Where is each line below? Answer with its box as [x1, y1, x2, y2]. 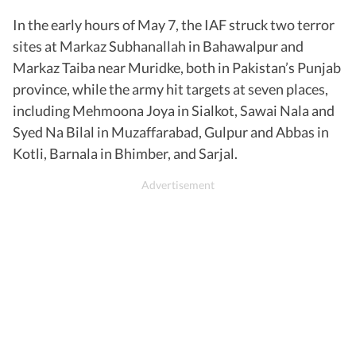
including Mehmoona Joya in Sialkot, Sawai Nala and [13, 101, 335, 119]
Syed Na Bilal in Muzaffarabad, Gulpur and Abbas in [13, 122, 329, 141]
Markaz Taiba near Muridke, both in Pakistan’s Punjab [13, 58, 341, 76]
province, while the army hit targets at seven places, [13, 79, 328, 98]
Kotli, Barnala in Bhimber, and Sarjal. [13, 144, 238, 162]
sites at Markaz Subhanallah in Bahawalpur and [13, 37, 304, 55]
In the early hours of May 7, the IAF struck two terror [13, 15, 335, 33]
